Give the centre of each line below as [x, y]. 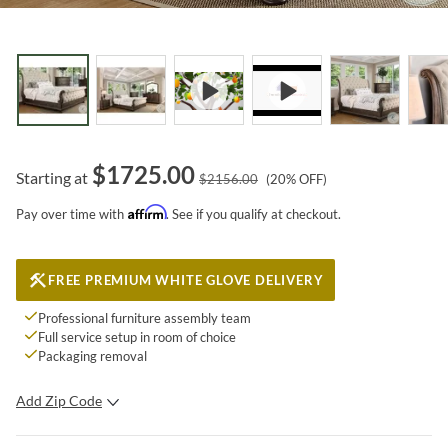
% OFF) [306, 178]
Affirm [147, 211]
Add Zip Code [59, 400]
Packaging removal [92, 355]
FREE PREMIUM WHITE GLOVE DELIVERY [186, 279]
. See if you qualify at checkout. [253, 213]
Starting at [52, 177]
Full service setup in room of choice [137, 336]
